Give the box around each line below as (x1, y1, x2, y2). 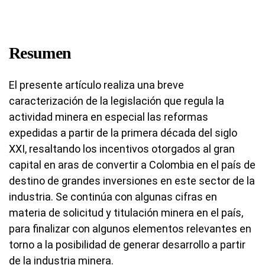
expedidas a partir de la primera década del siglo (9, 126, 237, 139)
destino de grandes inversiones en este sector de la (9, 174, 255, 187)
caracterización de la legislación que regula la (9, 94, 224, 107)
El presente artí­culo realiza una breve (9, 78, 184, 91)
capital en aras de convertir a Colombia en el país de (9, 158, 256, 171)
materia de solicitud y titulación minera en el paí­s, (9, 206, 243, 219)
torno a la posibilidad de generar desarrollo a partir (9, 238, 245, 251)
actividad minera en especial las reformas (9, 110, 208, 123)
